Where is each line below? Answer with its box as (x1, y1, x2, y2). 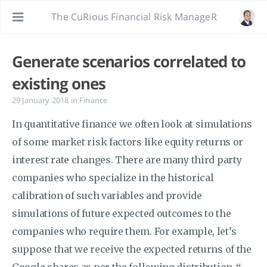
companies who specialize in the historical (12, 172, 214, 184)
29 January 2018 (12, 95, 71, 105)
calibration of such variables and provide (12, 190, 202, 201)
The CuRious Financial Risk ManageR (51, 10, 217, 23)
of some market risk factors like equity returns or (12, 136, 244, 148)
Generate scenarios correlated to (12, 51, 246, 72)
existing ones (12, 73, 105, 94)
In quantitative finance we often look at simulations (12, 118, 252, 130)
